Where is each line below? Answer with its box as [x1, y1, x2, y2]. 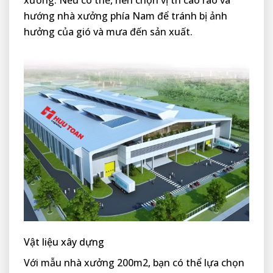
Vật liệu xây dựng [24, 235, 104, 249]
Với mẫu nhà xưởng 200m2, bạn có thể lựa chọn [24, 256, 244, 270]
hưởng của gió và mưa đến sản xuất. [24, 25, 193, 39]
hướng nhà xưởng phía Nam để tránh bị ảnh [24, 9, 227, 23]
